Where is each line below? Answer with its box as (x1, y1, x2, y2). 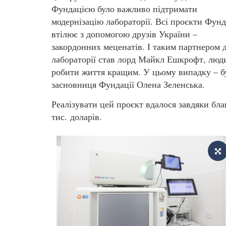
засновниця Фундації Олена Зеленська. (51, 78, 205, 90)
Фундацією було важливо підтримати (51, 2, 197, 15)
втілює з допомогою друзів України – (51, 27, 197, 40)
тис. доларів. (51, 110, 102, 123)
